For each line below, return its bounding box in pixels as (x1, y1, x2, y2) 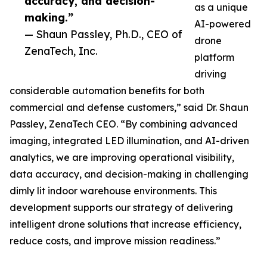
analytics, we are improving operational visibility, (10, 151, 234, 163)
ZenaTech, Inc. (24, 44, 98, 57)
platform (194, 51, 234, 63)
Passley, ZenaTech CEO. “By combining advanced (10, 118, 238, 130)
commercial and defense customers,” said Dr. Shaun (10, 101, 249, 113)
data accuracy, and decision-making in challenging (10, 168, 249, 180)
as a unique (194, 1, 248, 13)
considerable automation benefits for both (10, 85, 204, 97)
